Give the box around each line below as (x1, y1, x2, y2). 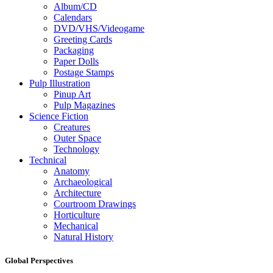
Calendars (54, 12, 92, 23)
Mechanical (54, 220, 98, 231)
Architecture (54, 187, 101, 198)
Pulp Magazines (54, 99, 115, 110)
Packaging (54, 44, 94, 55)
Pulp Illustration (29, 77, 90, 88)
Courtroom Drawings (54, 198, 136, 209)
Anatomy (54, 165, 90, 176)
